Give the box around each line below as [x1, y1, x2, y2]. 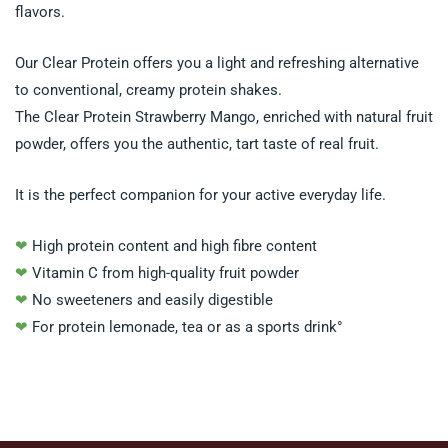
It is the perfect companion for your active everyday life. [15, 186, 386, 204]
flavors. [15, 3, 65, 21]
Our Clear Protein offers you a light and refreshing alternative [15, 54, 419, 72]
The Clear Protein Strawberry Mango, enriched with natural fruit [15, 108, 433, 126]
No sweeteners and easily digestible [28, 291, 273, 309]
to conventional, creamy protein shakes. [15, 81, 282, 99]
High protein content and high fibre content [28, 237, 317, 255]
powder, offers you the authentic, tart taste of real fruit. [15, 135, 379, 153]
